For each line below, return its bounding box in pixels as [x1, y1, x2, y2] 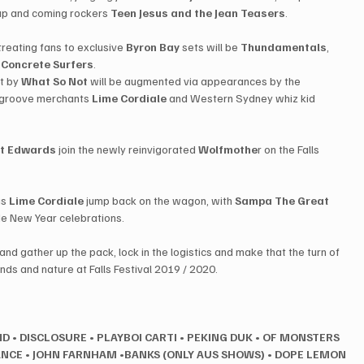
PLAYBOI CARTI [97, 330, 178, 344]
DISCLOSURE [19, 330, 88, 344]
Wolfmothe [198, 142, 258, 157]
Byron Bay [126, 40, 180, 54]
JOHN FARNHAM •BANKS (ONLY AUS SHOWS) [32, 347, 266, 362]
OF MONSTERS [262, 330, 343, 344]
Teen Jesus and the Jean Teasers [110, 6, 286, 20]
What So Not [21, 74, 89, 89]
